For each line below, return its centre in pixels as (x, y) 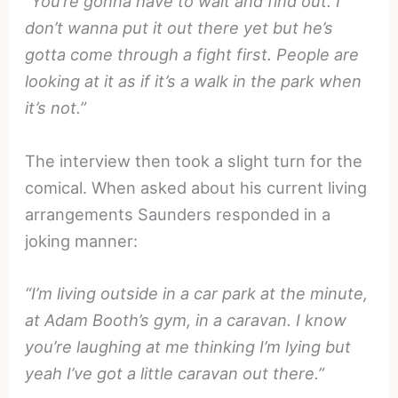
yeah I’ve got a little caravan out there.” (175, 373)
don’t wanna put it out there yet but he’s (179, 28)
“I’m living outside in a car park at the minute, (197, 293)
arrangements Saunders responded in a (178, 214)
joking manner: (82, 240)
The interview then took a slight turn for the (194, 160)
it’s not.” (56, 108)
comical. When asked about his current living (196, 187)
